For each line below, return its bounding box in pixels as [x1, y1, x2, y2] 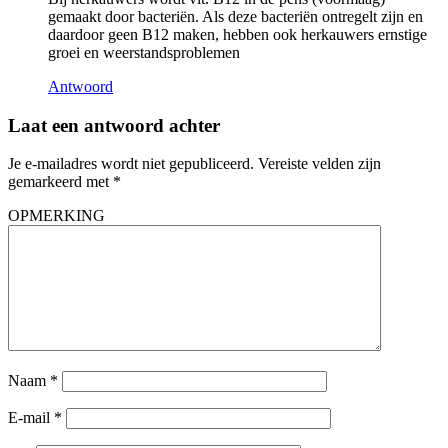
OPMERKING [8, 207, 105, 225]
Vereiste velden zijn [258, 155, 381, 173]
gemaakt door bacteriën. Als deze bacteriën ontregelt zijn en [48, 7, 423, 25]
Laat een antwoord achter [8, 114, 220, 136]
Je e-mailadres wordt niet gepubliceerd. [8, 155, 254, 173]
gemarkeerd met [8, 173, 113, 191]
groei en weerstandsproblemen [48, 43, 240, 61]
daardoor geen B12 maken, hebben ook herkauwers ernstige [48, 25, 427, 43]
